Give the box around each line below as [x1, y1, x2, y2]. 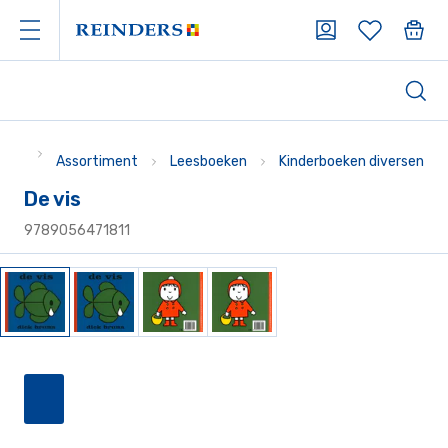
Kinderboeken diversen [279, 153, 424, 170]
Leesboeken [170, 153, 247, 170]
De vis [24, 187, 81, 211]
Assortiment [56, 153, 138, 170]
